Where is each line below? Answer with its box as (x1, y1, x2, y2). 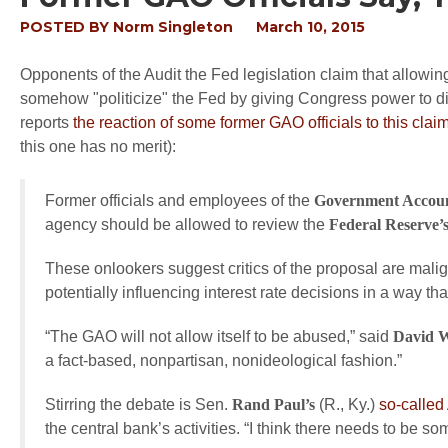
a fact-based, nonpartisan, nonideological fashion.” (45, 352, 402, 369)
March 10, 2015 (256, 18, 365, 36)
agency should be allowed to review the (45, 216, 329, 233)
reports (20, 114, 69, 131)
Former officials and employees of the (45, 192, 310, 209)
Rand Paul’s (232, 396, 315, 413)
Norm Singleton (113, 18, 233, 36)
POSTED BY (20, 18, 113, 36)
